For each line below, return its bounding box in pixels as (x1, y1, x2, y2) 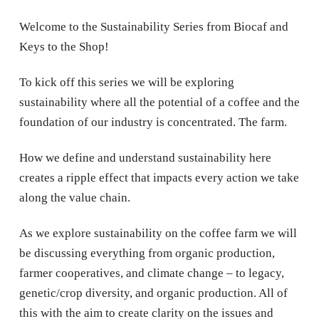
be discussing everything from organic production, (19, 246, 275, 260)
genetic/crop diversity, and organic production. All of (19, 286, 288, 300)
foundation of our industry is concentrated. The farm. (19, 115, 287, 129)
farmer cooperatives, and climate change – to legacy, (19, 266, 284, 280)
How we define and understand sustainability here (19, 150, 271, 164)
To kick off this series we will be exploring (19, 75, 234, 89)
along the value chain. (19, 190, 130, 204)
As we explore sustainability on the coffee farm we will (19, 226, 297, 240)
